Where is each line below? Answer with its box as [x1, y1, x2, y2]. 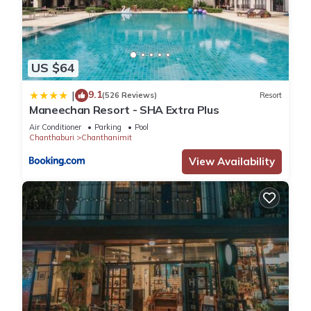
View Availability [189, 154, 275, 168]
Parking [94, 121, 121, 132]
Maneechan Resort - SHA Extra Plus [29, 102, 219, 117]
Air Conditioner [29, 121, 81, 132]
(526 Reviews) [102, 90, 157, 101]
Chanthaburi [29, 132, 74, 142]
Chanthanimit [81, 132, 132, 142]
